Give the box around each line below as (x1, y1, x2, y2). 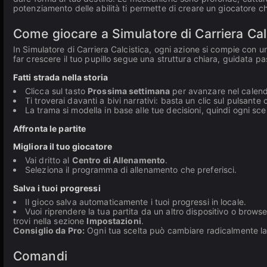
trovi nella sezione (13, 216, 87, 226)
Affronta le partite (13, 123, 86, 133)
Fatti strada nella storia (13, 72, 108, 82)
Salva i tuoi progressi (13, 183, 101, 193)
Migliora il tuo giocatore (13, 141, 112, 151)
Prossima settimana (88, 86, 170, 96)
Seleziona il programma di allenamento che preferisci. (25, 164, 237, 175)
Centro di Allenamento (72, 155, 166, 165)
